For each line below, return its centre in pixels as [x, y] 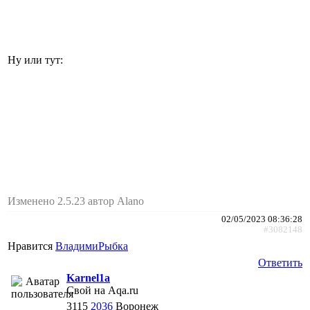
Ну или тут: [35, 60]
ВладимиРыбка [92, 246]
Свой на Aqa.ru [102, 290]
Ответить [280, 262]
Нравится [31, 246]
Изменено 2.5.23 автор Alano [76, 201]
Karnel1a [88, 277]
